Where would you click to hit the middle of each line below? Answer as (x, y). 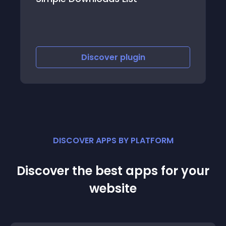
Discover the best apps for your (113, 171)
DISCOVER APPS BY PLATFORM (113, 140)
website (113, 188)
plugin (171, 57)
